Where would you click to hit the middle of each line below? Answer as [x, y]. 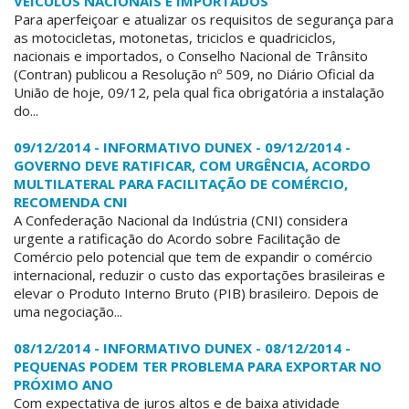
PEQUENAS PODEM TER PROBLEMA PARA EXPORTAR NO [198, 367]
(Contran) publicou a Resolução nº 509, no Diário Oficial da [194, 74]
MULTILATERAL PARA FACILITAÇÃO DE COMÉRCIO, [181, 184]
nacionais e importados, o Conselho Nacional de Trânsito [191, 56]
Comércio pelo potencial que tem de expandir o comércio [193, 257]
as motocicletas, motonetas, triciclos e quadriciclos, [175, 38]
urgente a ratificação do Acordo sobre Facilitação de [177, 239]
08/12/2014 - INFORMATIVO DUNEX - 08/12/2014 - [182, 348]
